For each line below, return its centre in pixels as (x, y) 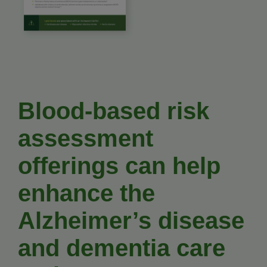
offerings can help (119, 165)
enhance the (86, 193)
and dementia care (122, 248)
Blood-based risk (114, 111)
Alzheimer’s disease (131, 220)
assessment (86, 138)
